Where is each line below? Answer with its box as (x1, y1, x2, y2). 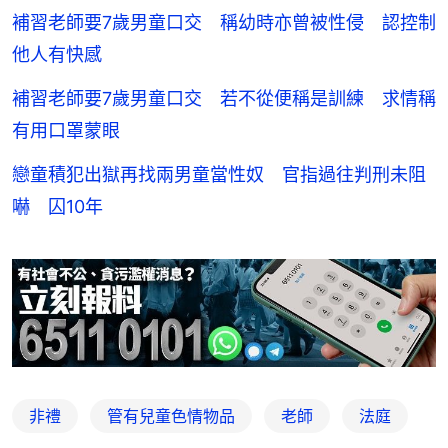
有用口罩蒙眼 (12, 119, 120, 141)
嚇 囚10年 (12, 195, 103, 217)
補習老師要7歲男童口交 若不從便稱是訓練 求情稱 (12, 87, 436, 109)
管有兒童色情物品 (107, 405, 235, 426)
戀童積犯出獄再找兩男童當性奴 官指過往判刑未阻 (12, 163, 426, 185)
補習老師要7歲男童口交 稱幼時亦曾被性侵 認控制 (12, 11, 436, 33)
